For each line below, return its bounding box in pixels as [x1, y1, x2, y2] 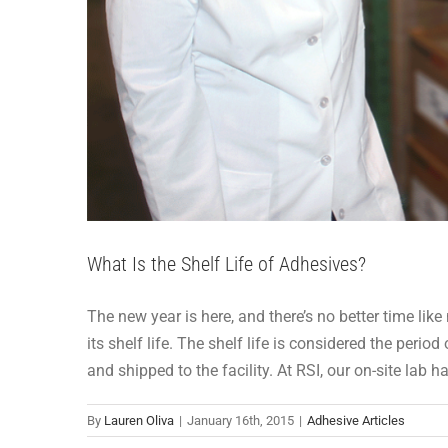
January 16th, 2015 [187, 412, 294, 428]
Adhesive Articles [307, 412, 405, 428]
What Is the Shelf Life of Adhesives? [87, 251, 366, 276]
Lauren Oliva [104, 412, 174, 428]
